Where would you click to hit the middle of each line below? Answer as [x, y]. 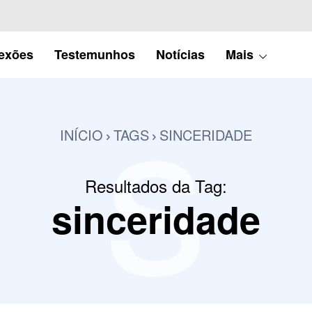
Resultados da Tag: [156, 185]
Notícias [180, 54]
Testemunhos [94, 54]
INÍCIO [81, 134]
